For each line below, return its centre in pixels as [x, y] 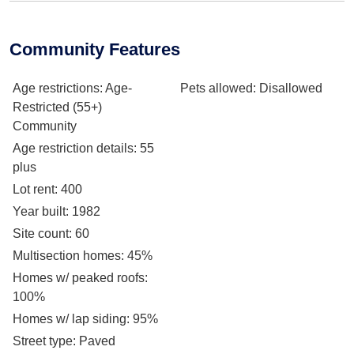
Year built [39, 211]
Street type [43, 341]
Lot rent [34, 189]
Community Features [95, 49]
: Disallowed [288, 88]
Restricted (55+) [57, 107]
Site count [41, 233]
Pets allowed [217, 88]
